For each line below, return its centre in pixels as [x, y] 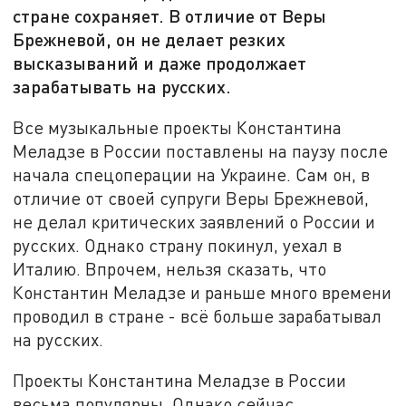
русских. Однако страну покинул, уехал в [178, 245]
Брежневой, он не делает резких [150, 39]
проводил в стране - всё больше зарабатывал [198, 315]
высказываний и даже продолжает [160, 63]
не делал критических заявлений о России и [194, 221]
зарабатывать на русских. [122, 87]
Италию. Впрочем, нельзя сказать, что [170, 268]
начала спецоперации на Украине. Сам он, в [192, 174]
